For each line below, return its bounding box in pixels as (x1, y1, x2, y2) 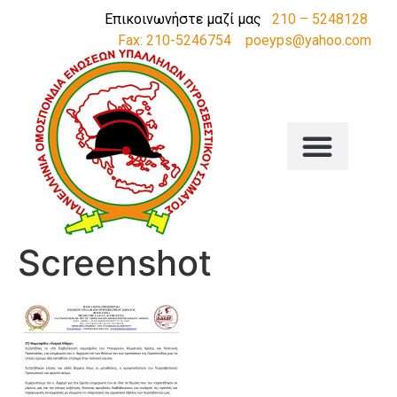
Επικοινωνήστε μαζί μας (105, 11, 272, 27)
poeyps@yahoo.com (245, 32, 371, 49)
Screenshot (18, 241, 212, 285)
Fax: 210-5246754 (118, 32, 231, 49)
